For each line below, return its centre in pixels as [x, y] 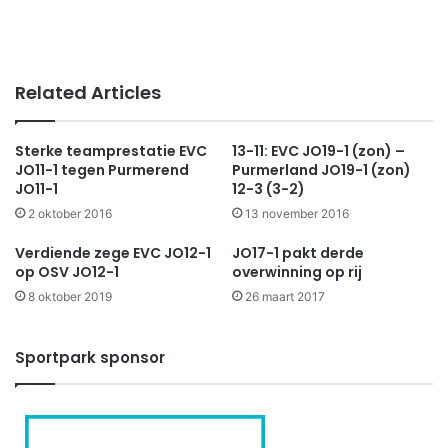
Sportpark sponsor [90, 358]
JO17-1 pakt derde [298, 253]
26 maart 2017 [285, 297]
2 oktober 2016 [70, 214]
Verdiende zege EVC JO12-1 [113, 253]
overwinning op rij [297, 272]
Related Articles [88, 93]
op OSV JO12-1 [67, 272]
